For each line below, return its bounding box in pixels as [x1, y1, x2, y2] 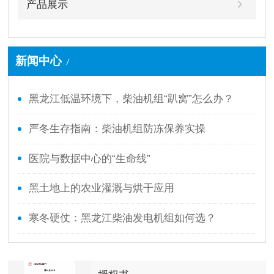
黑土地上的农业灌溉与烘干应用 [28, 182, 174, 194]
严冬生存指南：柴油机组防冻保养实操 [28, 122, 206, 135]
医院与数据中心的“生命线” [28, 152, 150, 165]
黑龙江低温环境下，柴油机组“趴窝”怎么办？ [28, 93, 234, 105]
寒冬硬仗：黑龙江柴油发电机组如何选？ [28, 212, 216, 224]
